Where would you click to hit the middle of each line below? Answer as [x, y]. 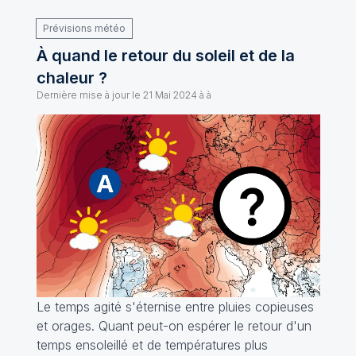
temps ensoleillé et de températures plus [152, 344]
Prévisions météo [84, 28]
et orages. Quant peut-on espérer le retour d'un [174, 325]
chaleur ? [72, 78]
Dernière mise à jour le [88, 95]
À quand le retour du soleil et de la [165, 56]
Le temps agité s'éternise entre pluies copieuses [175, 306]
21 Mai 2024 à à [177, 95]
